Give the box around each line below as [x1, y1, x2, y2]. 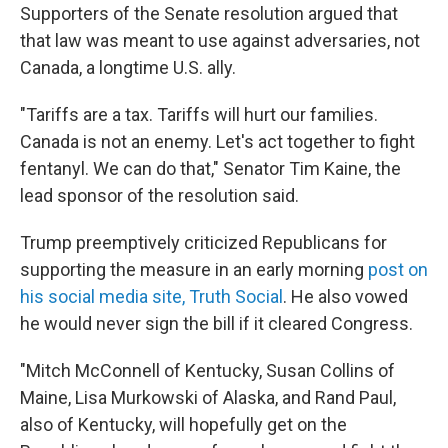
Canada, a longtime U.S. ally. [20, 57, 236, 78]
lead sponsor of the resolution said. [20, 185, 299, 206]
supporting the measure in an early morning [20, 259, 368, 280]
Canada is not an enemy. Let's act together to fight [20, 131, 415, 152]
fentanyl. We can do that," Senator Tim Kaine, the [20, 158, 401, 179]
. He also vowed [283, 286, 408, 307]
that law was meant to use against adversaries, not [20, 30, 420, 51]
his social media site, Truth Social [20, 286, 283, 307]
